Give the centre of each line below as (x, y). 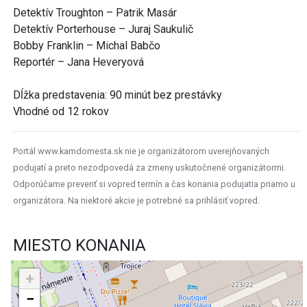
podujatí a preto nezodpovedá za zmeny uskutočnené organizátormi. (149, 167)
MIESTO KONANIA (79, 245)
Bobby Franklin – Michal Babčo (87, 45)
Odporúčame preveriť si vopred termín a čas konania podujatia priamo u (154, 184)
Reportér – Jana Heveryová (78, 62)
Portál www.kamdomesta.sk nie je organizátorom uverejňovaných (141, 151)
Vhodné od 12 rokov (61, 111)
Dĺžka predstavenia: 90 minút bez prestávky (118, 95)
